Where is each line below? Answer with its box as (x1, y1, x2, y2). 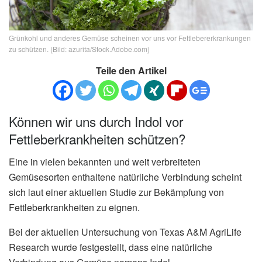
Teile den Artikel (95, 63, 167, 77)
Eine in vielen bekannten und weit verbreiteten (9, 154, 201, 168)
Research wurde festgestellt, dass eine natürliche (9, 240, 212, 254)
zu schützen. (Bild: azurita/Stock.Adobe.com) (9, 43, 150, 54)
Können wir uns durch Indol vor (9, 112, 183, 131)
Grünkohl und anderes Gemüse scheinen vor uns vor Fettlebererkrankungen (9, 32, 251, 43)
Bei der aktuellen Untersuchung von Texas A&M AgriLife (9, 225, 242, 239)
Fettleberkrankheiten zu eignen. (9, 200, 140, 214)
